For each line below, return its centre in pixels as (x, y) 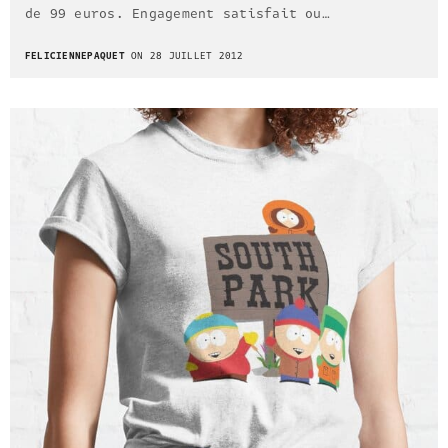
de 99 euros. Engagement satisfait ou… (177, 13)
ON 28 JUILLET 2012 (184, 56)
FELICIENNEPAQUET (75, 56)
